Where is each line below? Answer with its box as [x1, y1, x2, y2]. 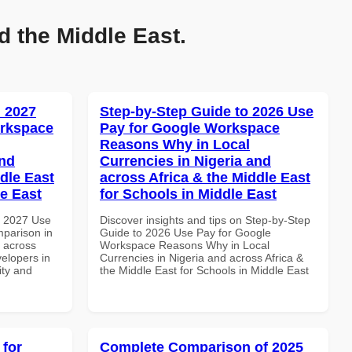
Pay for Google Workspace [100, 119, 280, 136]
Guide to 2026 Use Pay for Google [100, 225, 271, 239]
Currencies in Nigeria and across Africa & [100, 251, 303, 264]
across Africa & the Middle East [100, 169, 310, 185]
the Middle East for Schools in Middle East [100, 263, 309, 277]
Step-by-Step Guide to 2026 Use [100, 103, 313, 119]
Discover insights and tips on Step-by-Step [100, 213, 310, 226]
